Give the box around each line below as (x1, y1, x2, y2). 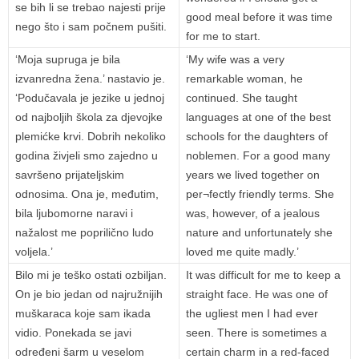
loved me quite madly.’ (186, 245, 299, 259)
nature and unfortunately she (186, 226, 333, 240)
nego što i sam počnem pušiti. (15, 20, 167, 34)
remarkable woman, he (186, 72, 303, 86)
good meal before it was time (186, 10, 333, 24)
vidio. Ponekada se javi (15, 326, 131, 340)
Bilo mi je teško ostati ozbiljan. (15, 268, 167, 282)
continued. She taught (186, 91, 297, 105)
